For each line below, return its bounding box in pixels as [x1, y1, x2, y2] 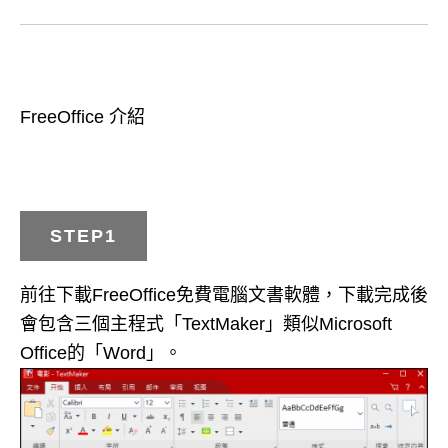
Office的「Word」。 [20, 343, 182, 364]
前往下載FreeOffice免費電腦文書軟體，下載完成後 [20, 285, 428, 306]
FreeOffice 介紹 [20, 107, 145, 128]
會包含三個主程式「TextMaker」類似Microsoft [20, 314, 392, 335]
